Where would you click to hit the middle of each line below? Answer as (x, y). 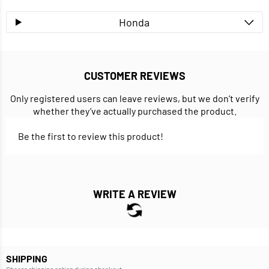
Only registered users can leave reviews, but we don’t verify (134, 98)
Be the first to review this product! (91, 136)
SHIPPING (27, 259)
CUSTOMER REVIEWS (134, 76)
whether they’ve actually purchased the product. (134, 111)
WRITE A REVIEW (134, 194)
